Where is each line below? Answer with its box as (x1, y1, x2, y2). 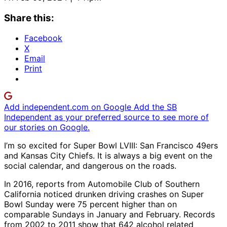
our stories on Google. (4, 122, 90, 133)
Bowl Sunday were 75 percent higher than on (4, 199, 177, 210)
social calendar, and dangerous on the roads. (4, 161, 176, 171)
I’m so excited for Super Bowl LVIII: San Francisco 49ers (4, 140, 218, 151)
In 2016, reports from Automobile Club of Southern (4, 179, 200, 190)
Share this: (4, 12, 54, 24)
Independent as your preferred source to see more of (4, 112, 209, 123)
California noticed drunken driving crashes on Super (4, 189, 204, 200)
